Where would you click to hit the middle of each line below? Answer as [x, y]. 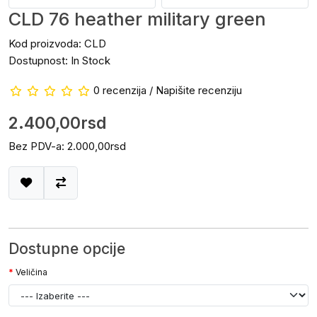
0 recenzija [120, 91]
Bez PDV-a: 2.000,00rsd [67, 146]
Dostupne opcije [67, 248]
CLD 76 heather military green [137, 19]
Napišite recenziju [199, 91]
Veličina [31, 272]
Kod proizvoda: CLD [57, 44]
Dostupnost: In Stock [59, 60]
